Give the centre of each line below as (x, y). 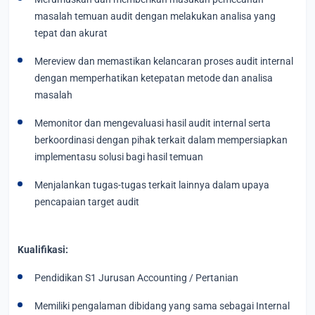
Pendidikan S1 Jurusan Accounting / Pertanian (141, 277)
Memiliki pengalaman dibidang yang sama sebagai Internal (162, 306)
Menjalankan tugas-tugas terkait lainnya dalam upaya (152, 185)
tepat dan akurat (71, 33)
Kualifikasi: (43, 249)
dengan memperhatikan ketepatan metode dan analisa (154, 78)
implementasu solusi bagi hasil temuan (119, 156)
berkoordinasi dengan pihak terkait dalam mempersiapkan (161, 140)
